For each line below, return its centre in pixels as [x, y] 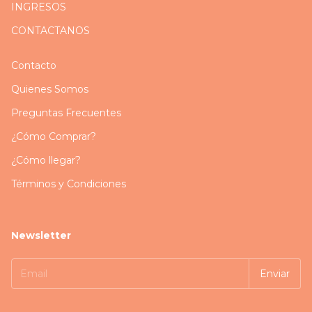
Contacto [34, 65]
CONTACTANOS [50, 31]
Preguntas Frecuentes [66, 113]
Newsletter [41, 235]
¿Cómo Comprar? [54, 136]
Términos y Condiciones [69, 184]
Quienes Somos [50, 89]
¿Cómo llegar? [46, 160]
